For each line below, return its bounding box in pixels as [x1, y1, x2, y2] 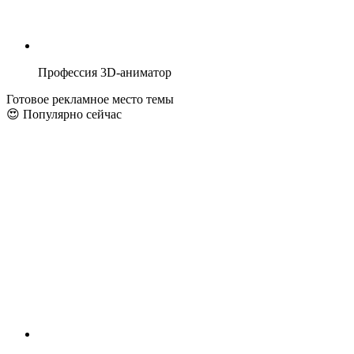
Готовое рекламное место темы [6, 92, 174, 106]
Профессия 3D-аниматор [38, 65, 171, 79]
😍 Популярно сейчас [6, 107, 122, 121]
